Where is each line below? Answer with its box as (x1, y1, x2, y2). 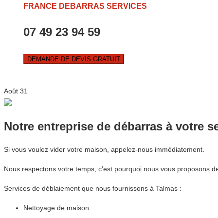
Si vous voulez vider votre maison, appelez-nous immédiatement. (4, 145, 204, 154)
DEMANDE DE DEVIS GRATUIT (27, 55, 120, 63)
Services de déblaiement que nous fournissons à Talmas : (4, 184, 182, 193)
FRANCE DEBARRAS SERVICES (23, 2, 147, 11)
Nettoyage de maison (23, 204, 89, 212)
